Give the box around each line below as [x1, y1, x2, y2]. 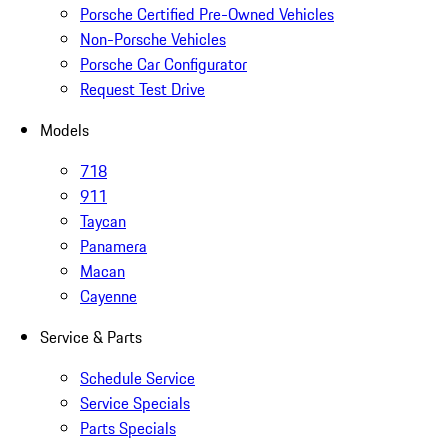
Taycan [80, 208, 126, 233]
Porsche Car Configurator [80, 51, 247, 76]
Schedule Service [80, 365, 195, 390]
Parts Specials [80, 415, 176, 440]
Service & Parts [40, 324, 142, 349]
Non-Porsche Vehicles [80, 26, 226, 51]
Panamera [80, 233, 147, 258]
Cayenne [80, 283, 137, 308]
